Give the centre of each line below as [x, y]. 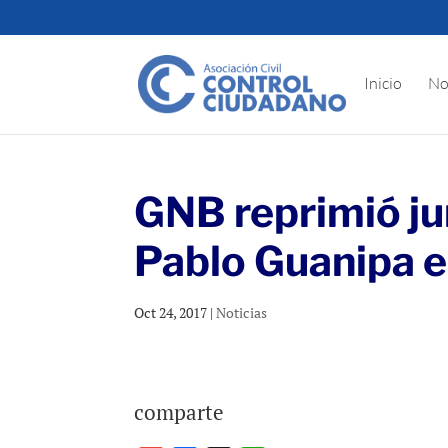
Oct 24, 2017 [171, 312]
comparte [179, 412]
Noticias [242, 312]
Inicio [383, 83]
